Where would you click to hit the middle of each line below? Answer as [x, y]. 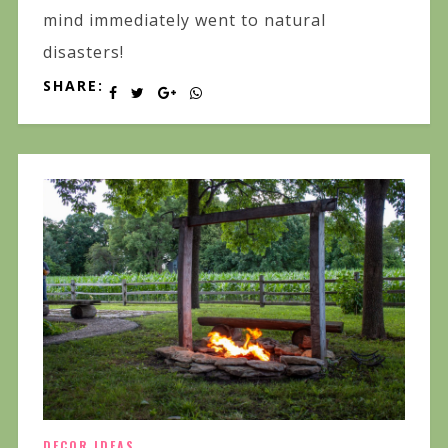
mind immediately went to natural [184, 19]
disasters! [83, 51]
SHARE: [73, 85]
